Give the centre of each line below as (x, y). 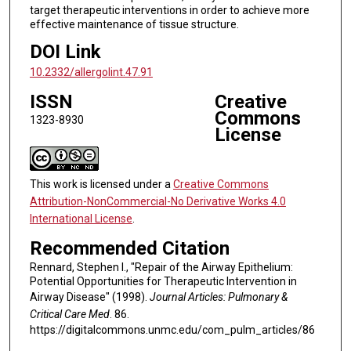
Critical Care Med (69, 314)
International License (81, 218)
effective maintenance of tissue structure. (134, 24)
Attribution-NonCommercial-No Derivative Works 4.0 (157, 201)
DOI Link (65, 52)
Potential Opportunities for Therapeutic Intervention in (163, 281)
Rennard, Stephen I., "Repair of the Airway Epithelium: (161, 267)
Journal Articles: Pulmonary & (218, 297)
